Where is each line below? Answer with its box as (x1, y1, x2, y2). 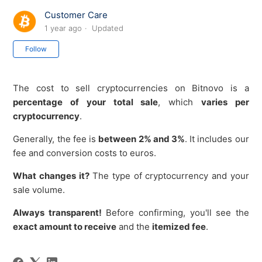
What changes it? (13, 170, 89, 182)
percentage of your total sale (13, 96, 158, 108)
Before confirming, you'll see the (101, 207, 249, 219)
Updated (92, 23, 124, 33)
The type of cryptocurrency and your (89, 170, 249, 182)
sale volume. (13, 184, 65, 196)
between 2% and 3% (98, 133, 185, 145)
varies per (201, 96, 249, 108)
